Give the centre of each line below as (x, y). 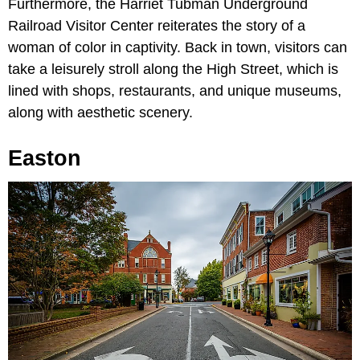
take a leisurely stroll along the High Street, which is (173, 69)
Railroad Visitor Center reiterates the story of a (157, 25)
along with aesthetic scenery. (100, 112)
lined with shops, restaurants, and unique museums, (175, 90)
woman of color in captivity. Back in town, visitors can (178, 47)
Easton (45, 158)
